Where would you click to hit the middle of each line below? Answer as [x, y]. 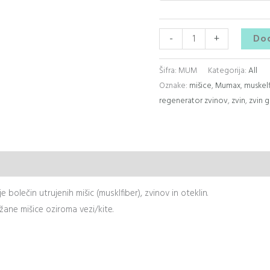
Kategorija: [228, 71]
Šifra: [169, 71]
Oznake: [174, 86]
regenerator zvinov [193, 101]
